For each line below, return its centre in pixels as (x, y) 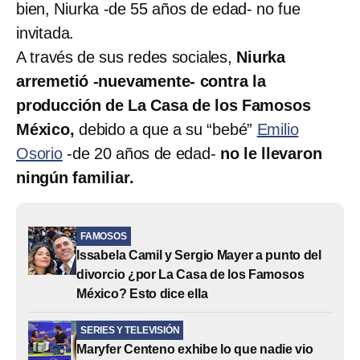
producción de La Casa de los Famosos (164, 105)
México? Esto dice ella (142, 293)
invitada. (45, 33)
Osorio (39, 153)
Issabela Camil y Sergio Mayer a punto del (199, 255)
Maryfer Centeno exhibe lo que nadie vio (195, 349)
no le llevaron (271, 153)
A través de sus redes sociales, (127, 57)
